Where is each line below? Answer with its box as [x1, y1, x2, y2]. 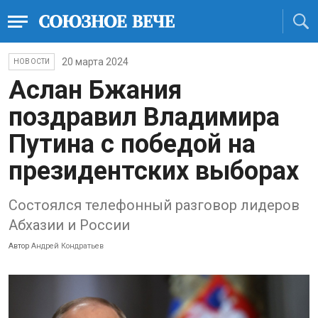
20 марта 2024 [62, 56, 129, 67]
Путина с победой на [9, 129, 256, 159]
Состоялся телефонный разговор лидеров [9, 197, 300, 214]
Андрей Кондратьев [29, 241, 104, 251]
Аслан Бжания [9, 75, 182, 105]
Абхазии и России [9, 216, 130, 234]
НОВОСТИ [13, 57, 50, 65]
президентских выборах [9, 156, 299, 186]
